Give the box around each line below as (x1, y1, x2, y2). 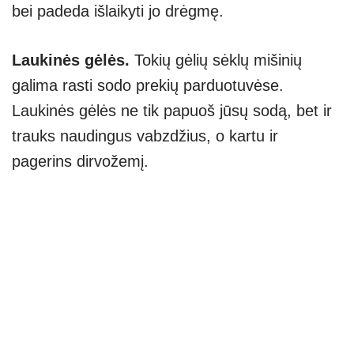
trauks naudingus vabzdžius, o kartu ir (12, 127, 278, 145)
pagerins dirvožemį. (12, 153, 149, 171)
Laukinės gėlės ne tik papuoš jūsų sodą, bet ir (12, 102, 332, 120)
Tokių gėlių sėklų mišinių (134, 51, 302, 70)
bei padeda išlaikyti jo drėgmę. (12, 2, 224, 21)
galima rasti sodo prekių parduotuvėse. (12, 77, 284, 95)
